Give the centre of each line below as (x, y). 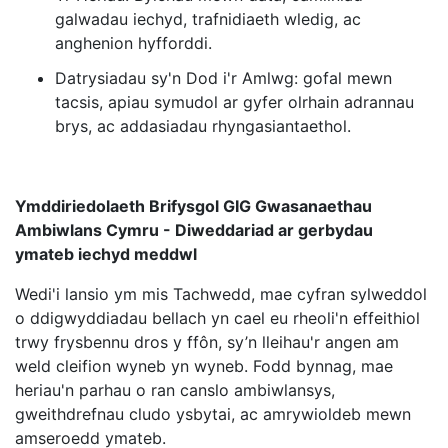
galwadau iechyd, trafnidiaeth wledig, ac (208, 19)
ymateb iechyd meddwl (106, 254)
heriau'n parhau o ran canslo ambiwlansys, (175, 390)
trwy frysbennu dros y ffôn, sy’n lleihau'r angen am (207, 342)
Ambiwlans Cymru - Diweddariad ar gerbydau (194, 230)
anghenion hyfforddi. (133, 43)
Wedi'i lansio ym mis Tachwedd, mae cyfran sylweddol (221, 294)
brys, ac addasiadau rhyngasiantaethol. (203, 126)
